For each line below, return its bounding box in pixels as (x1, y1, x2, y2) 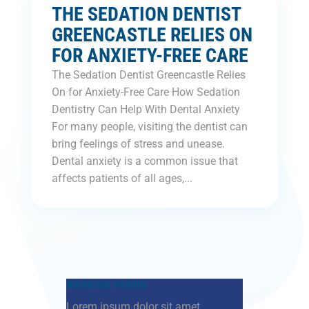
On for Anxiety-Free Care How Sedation (51, 86, 240, 99)
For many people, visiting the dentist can (51, 120, 248, 133)
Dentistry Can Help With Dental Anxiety (51, 103, 240, 116)
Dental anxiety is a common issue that (51, 154, 238, 168)
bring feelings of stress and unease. (51, 137, 225, 150)
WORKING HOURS (66, 279, 147, 291)
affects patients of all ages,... (51, 172, 192, 185)
